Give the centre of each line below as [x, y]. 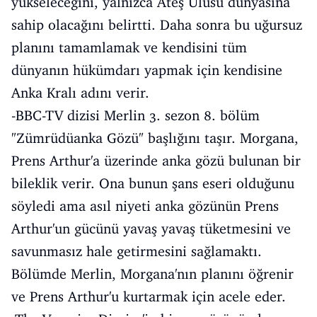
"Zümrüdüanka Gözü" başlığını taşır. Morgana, [155, 138]
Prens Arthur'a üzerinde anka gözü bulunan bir [156, 160]
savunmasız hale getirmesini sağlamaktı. [137, 251]
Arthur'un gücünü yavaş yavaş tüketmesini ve [151, 228]
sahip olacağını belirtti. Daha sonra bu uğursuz [157, 24]
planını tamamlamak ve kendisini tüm [129, 47]
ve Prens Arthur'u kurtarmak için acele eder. [149, 296]
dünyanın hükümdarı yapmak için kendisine [147, 70]
